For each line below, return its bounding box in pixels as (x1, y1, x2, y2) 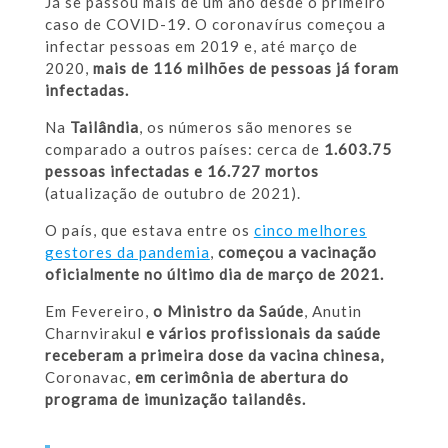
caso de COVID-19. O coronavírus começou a (44, 14, 386, 33)
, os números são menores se (138, 117, 353, 136)
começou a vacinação (217, 242, 377, 261)
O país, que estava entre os (44, 220, 254, 239)
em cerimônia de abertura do (134, 367, 349, 386)
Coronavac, (44, 367, 135, 386)
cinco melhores (253, 220, 367, 239)
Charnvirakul (44, 323, 146, 342)
